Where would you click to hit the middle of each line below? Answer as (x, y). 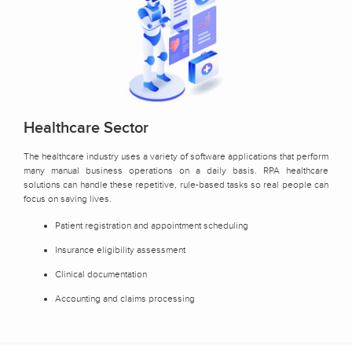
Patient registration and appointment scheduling (152, 225)
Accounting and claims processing (125, 298)
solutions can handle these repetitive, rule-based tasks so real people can (176, 184)
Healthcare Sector (86, 128)
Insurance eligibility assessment (120, 249)
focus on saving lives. (68, 198)
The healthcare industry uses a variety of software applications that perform (176, 156)
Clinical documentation (101, 274)
